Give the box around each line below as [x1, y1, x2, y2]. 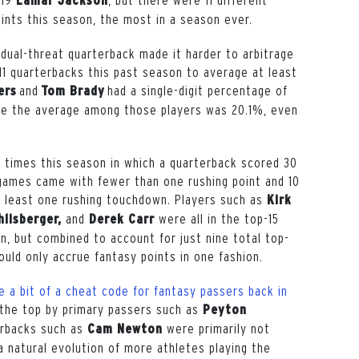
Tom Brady [41, 83, 105, 98]
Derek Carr [89, 212, 155, 226]
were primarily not [163, 321, 270, 336]
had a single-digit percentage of [105, 83, 288, 98]
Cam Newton [87, 321, 163, 336]
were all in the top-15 [155, 211, 279, 226]
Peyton [203, 302, 247, 317]
